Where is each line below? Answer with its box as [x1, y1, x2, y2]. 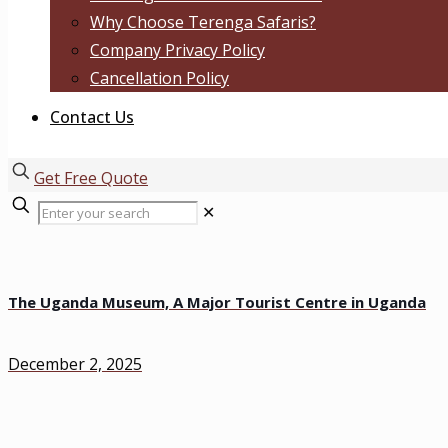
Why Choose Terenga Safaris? [90, 11, 316, 33]
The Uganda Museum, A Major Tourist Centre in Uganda [8, 291, 426, 312]
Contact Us [50, 106, 134, 128]
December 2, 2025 [8, 352, 142, 375]
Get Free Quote [34, 167, 148, 189]
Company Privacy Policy [90, 39, 265, 61]
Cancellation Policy [90, 67, 229, 89]
